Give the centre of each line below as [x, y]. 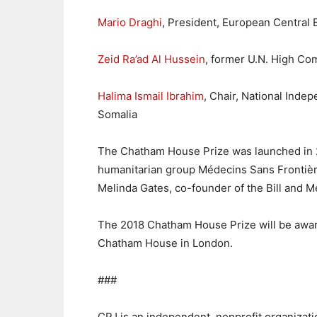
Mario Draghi [130, 22]
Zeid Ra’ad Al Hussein [151, 59]
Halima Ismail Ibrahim [151, 96]
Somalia [117, 114]
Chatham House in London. [165, 243]
